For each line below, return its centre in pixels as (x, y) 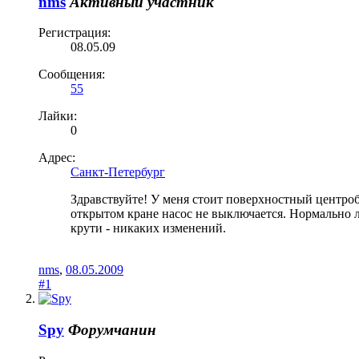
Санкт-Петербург (118, 172)
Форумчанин (112, 330)
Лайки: (58, 116)
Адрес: (57, 158)
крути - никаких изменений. (148, 228)
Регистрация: (75, 33)
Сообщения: (72, 75)
